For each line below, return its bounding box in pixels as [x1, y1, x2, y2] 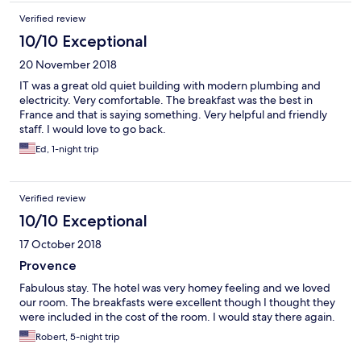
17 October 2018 [19, 237, 102, 252]
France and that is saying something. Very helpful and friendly [19, 107, 327, 122]
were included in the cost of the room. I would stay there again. [19, 309, 335, 325]
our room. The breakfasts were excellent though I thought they [19, 295, 335, 310]
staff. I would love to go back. [19, 122, 166, 137]
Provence [19, 258, 77, 274]
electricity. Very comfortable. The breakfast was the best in [19, 93, 313, 108]
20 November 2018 [19, 57, 117, 73]
